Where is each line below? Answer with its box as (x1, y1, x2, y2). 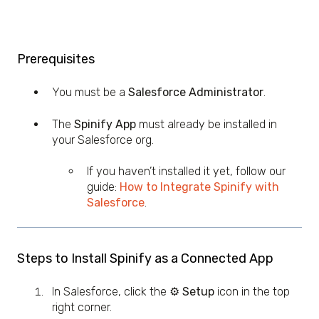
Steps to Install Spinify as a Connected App (17, 250, 273, 266)
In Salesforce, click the (52, 285, 169, 298)
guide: (87, 180, 120, 194)
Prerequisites (17, 51, 95, 68)
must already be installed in (136, 117, 277, 131)
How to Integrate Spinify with (120, 180, 279, 194)
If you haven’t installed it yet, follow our (87, 164, 286, 179)
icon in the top (214, 285, 290, 298)
